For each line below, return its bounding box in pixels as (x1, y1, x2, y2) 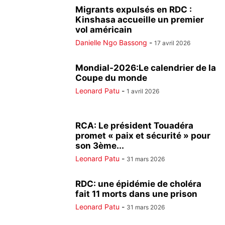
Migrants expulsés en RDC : (75, 5, 192, 15)
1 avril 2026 (127, 87, 159, 95)
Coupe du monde (75, 73, 147, 83)
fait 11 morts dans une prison (75, 189, 197, 199)
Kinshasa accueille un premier (75, 15, 204, 25)
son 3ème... (75, 141, 124, 151)
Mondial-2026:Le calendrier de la (75, 63, 216, 73)
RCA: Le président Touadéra (75, 121, 193, 131)
